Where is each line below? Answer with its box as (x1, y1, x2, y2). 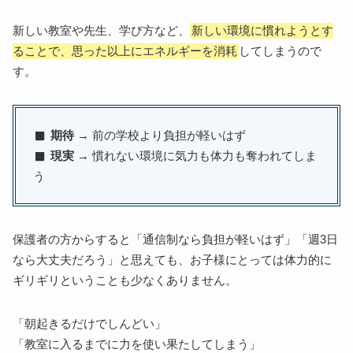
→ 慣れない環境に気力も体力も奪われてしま (73, 149, 317, 162)
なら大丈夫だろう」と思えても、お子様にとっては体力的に (13, 254, 333, 267)
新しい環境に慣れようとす (191, 24, 334, 37)
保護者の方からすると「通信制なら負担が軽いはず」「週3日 (13, 233, 339, 247)
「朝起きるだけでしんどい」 (13, 318, 167, 331)
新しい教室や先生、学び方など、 (13, 24, 191, 37)
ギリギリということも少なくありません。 (13, 274, 238, 288)
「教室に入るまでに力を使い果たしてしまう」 (13, 338, 262, 351)
